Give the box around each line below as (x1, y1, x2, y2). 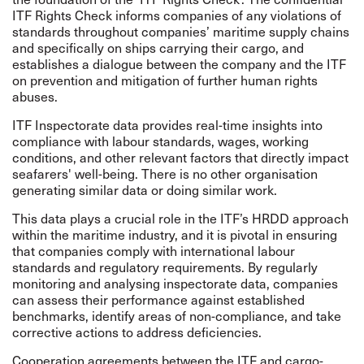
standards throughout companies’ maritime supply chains (12, 21, 349, 41)
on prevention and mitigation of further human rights (12, 70, 318, 89)
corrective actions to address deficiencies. (12, 322, 262, 341)
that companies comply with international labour (12, 240, 295, 260)
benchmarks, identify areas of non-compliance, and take (12, 305, 341, 325)
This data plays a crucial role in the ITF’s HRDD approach (12, 208, 349, 227)
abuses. (12, 86, 58, 106)
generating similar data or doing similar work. (12, 180, 277, 199)
